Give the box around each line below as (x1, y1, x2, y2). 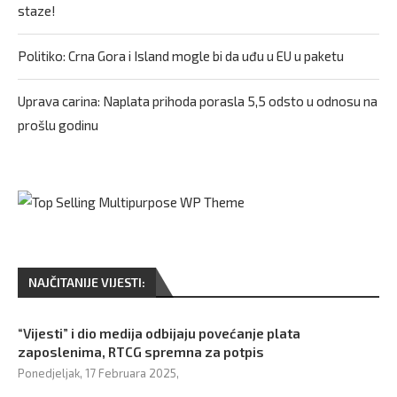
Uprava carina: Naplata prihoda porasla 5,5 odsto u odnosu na (18, 93, 378, 109)
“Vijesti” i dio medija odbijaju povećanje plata (18, 325, 300, 341)
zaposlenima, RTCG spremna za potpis (18, 344, 264, 360)
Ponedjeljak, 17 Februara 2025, (18, 366, 179, 380)
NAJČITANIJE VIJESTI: (28, 275, 145, 290)
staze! (18, 3, 56, 19)
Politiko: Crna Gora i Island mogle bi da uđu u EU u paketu (18, 48, 344, 64)
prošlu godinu (18, 117, 98, 133)
